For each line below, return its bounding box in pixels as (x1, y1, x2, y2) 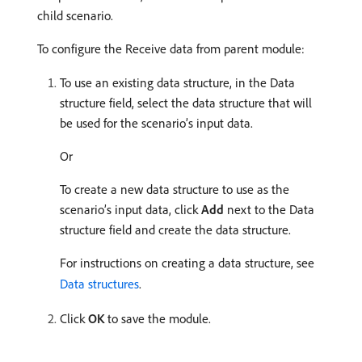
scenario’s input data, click (60, 201, 201, 217)
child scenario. (37, 7, 113, 23)
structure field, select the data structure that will (60, 95, 312, 111)
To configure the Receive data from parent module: (37, 40, 305, 57)
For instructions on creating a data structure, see (60, 255, 314, 271)
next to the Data (224, 201, 314, 217)
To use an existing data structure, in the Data (60, 74, 295, 90)
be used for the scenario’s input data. (60, 115, 253, 131)
